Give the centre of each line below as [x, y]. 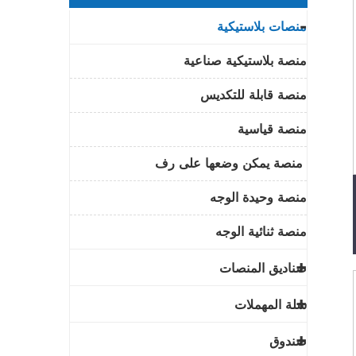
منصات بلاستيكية [262, 27]
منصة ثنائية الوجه [261, 232]
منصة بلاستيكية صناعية [245, 61]
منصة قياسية [272, 129]
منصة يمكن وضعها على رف [231, 163]
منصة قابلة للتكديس [253, 95]
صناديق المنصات [263, 268]
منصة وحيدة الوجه [258, 197]
